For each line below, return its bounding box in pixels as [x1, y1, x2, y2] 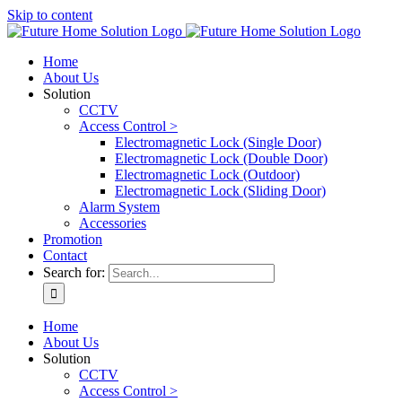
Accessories [79, 215, 146, 231]
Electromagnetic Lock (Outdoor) [115, 167, 300, 182]
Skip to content [7, 7, 92, 22]
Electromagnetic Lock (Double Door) [115, 151, 328, 166]
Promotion [43, 232, 102, 247]
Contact [43, 248, 87, 263]
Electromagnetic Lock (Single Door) [115, 135, 321, 150]
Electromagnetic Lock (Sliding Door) [115, 183, 326, 198]
